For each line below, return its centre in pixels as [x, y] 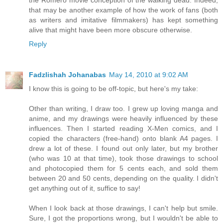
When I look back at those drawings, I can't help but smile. [123, 208]
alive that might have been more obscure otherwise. [111, 30]
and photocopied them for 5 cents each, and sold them [123, 168]
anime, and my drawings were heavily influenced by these [123, 119]
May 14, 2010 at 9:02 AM [149, 75]
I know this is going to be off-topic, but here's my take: [113, 89]
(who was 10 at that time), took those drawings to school [123, 159]
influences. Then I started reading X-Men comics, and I [123, 129]
